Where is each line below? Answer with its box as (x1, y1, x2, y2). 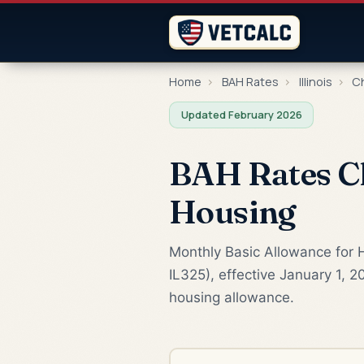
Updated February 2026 (180, 106, 302, 122)
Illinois (298, 74, 332, 89)
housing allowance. (169, 288, 294, 305)
